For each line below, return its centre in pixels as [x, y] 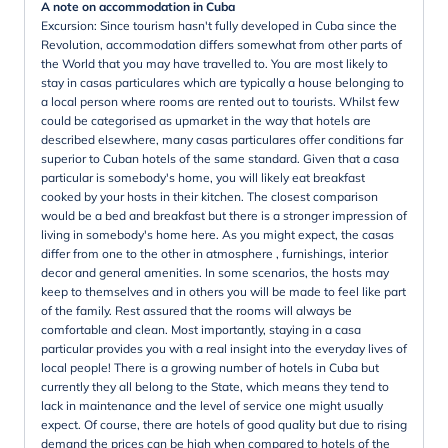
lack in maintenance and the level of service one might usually [212, 405]
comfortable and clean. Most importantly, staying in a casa [201, 329]
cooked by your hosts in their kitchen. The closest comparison [209, 196]
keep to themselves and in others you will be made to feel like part [223, 291]
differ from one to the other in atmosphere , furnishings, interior [214, 253]
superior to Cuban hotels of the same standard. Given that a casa [220, 158]
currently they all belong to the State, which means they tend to [215, 386]
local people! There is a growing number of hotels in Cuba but [210, 367]
